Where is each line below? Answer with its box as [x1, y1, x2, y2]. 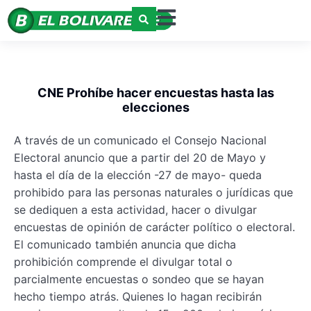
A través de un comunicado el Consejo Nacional [14, 133, 267, 148]
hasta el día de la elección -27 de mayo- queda [14, 168, 262, 183]
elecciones [121, 100, 190, 115]
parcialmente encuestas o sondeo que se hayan [14, 272, 264, 287]
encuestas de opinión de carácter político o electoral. [14, 220, 295, 235]
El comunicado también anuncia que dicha [14, 237, 236, 252]
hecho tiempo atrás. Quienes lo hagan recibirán [14, 289, 262, 304]
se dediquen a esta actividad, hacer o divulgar [14, 203, 257, 217]
